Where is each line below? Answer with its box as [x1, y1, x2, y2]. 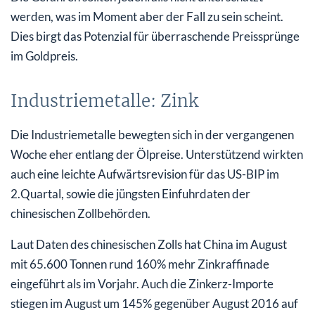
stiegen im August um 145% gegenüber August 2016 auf [11, 295, 298, 311]
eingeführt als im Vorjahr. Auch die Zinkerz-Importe [11, 276, 274, 291]
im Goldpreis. [11, 48, 78, 63]
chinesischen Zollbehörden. [11, 205, 150, 221]
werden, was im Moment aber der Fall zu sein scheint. [11, 8, 283, 24]
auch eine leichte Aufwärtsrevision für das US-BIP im [11, 166, 279, 181]
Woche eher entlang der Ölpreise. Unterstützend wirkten [11, 146, 303, 162]
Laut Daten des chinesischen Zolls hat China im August [11, 236, 287, 252]
